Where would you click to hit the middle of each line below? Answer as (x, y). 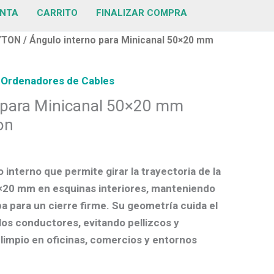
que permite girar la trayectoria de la (131, 171)
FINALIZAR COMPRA (142, 13)
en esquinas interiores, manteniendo (125, 188)
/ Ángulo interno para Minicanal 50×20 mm (117, 40)
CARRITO (57, 13)
